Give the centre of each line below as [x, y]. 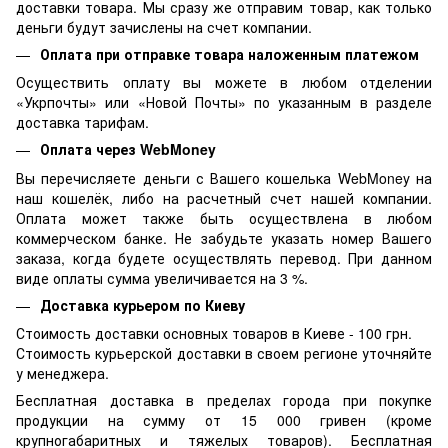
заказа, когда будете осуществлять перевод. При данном [224, 257]
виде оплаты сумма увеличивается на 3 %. [162, 277]
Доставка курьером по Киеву [142, 304]
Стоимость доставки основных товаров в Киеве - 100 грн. [216, 332]
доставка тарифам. [82, 122]
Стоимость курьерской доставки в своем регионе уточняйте [224, 352]
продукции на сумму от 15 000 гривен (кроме [224, 419]
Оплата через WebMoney [130, 149]
